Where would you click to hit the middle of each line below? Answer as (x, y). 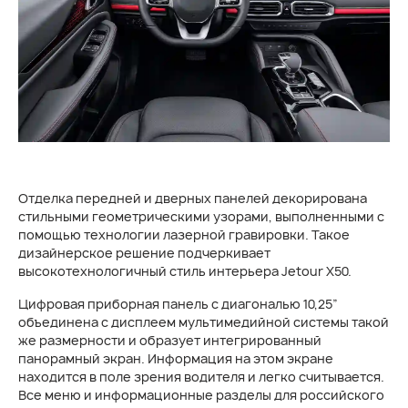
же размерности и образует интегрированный (170, 340)
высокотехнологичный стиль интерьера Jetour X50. (185, 271)
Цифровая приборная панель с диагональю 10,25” (178, 304)
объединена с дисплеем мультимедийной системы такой (204, 322)
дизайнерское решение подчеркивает (144, 253)
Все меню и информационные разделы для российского (201, 395)
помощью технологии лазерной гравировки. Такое (184, 235)
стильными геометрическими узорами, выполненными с (201, 216)
